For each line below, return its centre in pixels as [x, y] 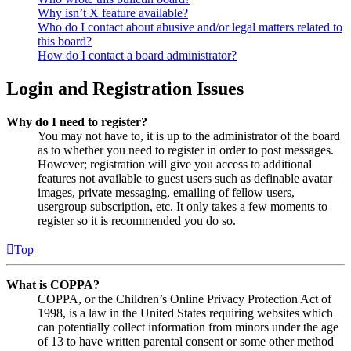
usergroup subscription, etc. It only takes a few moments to [183, 207]
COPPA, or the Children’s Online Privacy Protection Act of [185, 299]
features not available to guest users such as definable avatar [185, 179]
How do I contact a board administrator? [137, 56]
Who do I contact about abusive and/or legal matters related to [190, 27]
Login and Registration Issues [125, 89]
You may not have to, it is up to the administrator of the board [189, 136]
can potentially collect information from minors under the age [188, 327]
